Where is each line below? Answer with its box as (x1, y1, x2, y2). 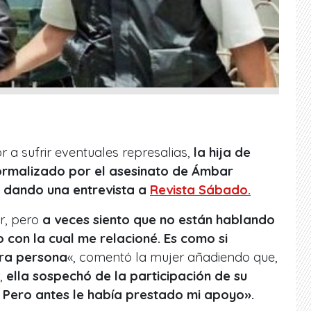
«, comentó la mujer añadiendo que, (67, 249, 278, 266)
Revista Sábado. (150, 182, 251, 199)
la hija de (194, 144, 251, 161)
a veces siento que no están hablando (39, 212, 275, 228)
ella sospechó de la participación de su (6, 268, 247, 285)
